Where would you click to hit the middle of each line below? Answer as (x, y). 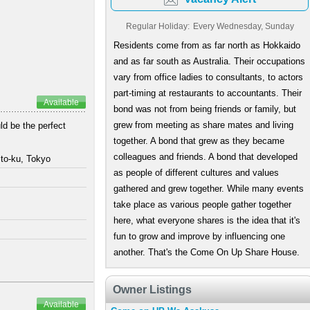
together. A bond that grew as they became (199, 141)
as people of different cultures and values (196, 173)
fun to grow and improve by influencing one (199, 236)
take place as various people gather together (202, 204)
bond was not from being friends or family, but (205, 109)
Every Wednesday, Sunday (243, 26)
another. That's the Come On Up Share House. (207, 252)
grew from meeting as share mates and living (203, 125)
